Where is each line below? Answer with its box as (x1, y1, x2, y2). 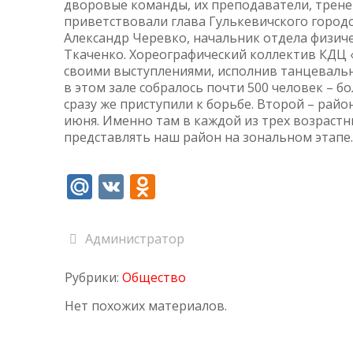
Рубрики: (65, 269, 122, 286)
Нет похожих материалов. (65, 297, 227, 314)
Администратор (85, 230, 185, 247)
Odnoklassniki (154, 169, 320, 203)
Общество (122, 269, 186, 286)
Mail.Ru (91, 169, 179, 203)
